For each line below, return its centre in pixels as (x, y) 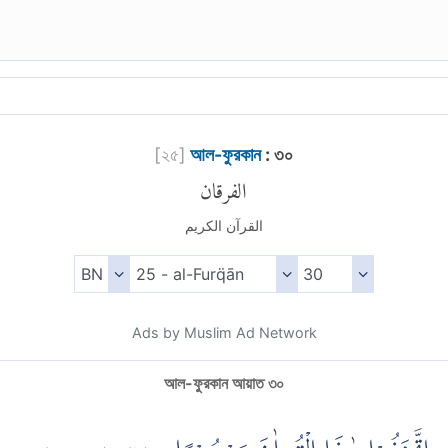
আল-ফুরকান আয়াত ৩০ (224, 383)
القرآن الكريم (223, 226)
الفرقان (224, 186)
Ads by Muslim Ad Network (224, 333)
